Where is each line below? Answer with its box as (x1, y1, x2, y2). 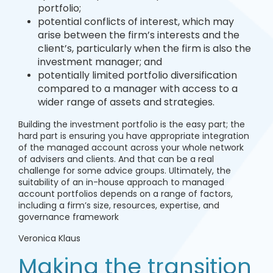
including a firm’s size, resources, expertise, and (18, 199, 219, 211)
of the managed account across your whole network (18, 141, 244, 154)
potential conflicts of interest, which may (38, 15, 234, 29)
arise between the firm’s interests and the (38, 28, 239, 42)
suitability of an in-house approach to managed (18, 176, 224, 188)
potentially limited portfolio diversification (38, 68, 237, 82)
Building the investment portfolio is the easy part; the (18, 118, 245, 130)
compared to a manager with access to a (38, 82, 238, 96)
